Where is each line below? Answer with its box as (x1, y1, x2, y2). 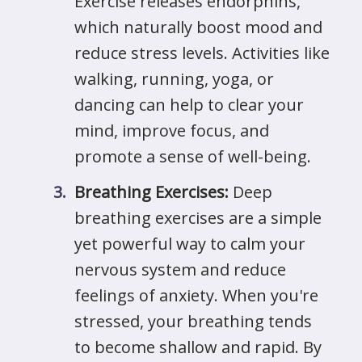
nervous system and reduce (74, 259, 286, 280)
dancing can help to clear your (74, 94, 304, 116)
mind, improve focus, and (74, 120, 269, 141)
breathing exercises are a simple (74, 207, 322, 229)
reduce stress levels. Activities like (74, 42, 330, 64)
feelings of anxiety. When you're (74, 284, 318, 306)
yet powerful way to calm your (74, 233, 305, 255)
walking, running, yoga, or (74, 68, 274, 90)
